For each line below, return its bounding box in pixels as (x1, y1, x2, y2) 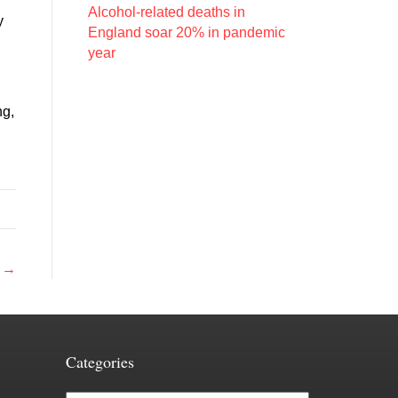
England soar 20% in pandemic (87, 25, 285, 40)
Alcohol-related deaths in (87, 4, 245, 20)
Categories (65, 351, 134, 372)
